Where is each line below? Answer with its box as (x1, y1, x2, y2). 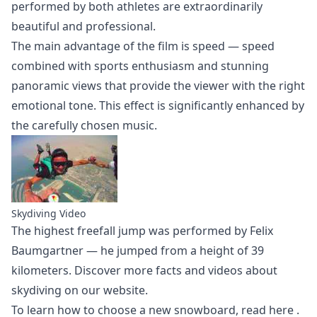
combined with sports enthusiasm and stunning (11, 57, 269, 74)
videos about (208, 262, 277, 278)
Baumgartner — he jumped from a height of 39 (11, 242, 264, 258)
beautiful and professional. (11, 18, 156, 34)
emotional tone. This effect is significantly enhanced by (11, 97, 304, 113)
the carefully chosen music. (11, 117, 157, 133)
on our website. (62, 282, 148, 298)
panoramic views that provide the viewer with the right (11, 77, 305, 93)
